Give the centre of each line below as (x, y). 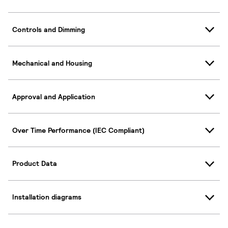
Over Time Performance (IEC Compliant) (78, 130)
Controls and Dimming (49, 29)
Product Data (35, 164)
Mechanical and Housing (52, 63)
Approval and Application (54, 96)
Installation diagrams (47, 197)
